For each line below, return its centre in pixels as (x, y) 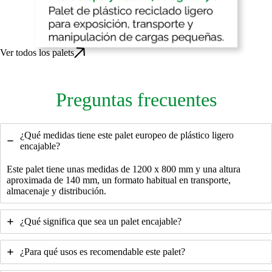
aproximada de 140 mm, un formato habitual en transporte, (119, 180)
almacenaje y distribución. (56, 191)
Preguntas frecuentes (136, 100)
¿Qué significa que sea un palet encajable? (101, 221)
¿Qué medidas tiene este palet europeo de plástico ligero (127, 135)
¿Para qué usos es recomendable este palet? (103, 251)
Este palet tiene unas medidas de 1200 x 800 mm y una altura (124, 169)
